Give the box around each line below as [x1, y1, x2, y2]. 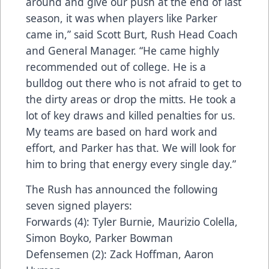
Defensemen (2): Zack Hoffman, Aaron [26, 247, 214, 262]
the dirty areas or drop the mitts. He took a [26, 92, 236, 107]
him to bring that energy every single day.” [26, 157, 236, 172]
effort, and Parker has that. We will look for [26, 141, 236, 156]
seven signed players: [26, 198, 132, 213]
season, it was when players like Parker [26, 11, 217, 26]
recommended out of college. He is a [26, 59, 206, 74]
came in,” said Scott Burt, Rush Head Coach [26, 27, 238, 42]
